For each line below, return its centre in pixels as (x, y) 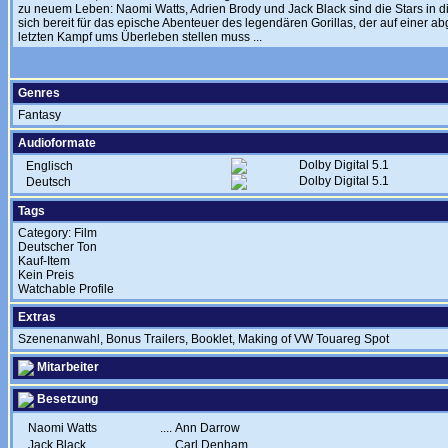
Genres (39, 93)
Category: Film (57, 233)
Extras (37, 317)
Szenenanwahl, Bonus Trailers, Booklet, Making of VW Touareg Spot (203, 339)
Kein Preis (46, 275)
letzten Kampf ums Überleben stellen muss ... (140, 37)
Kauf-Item (44, 261)
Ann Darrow (207, 428)
